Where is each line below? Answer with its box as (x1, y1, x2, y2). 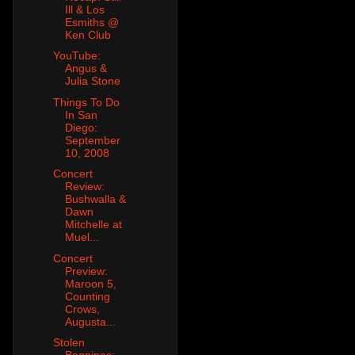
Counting (64, 289, 110, 303)
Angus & (64, 62, 107, 75)
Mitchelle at (64, 218, 122, 231)
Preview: (64, 264, 108, 277)
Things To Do (52, 95, 120, 109)
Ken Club (64, 28, 111, 41)
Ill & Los (64, 2, 105, 16)
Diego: (64, 120, 97, 134)
